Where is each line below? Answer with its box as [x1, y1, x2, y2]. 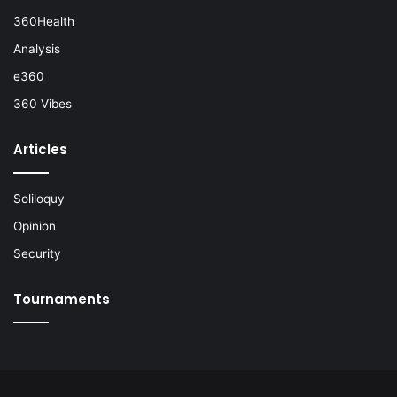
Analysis [13, 42, 60, 57]
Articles [13, 140, 67, 160]
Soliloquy [13, 191, 65, 206]
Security [13, 246, 61, 261]
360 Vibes [13, 97, 72, 112]
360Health [13, 14, 74, 29]
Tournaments [13, 290, 110, 309]
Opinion [13, 219, 56, 234]
